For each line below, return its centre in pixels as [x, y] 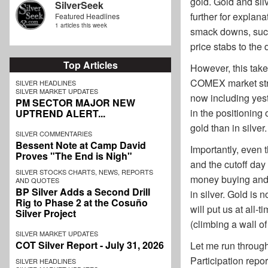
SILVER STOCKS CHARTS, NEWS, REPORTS [84, 172]
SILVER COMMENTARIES [54, 134]
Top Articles [90, 65]
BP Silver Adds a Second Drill [83, 192]
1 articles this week [81, 25]
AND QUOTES [37, 180]
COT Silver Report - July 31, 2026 [90, 245]
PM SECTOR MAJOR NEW [75, 103]
